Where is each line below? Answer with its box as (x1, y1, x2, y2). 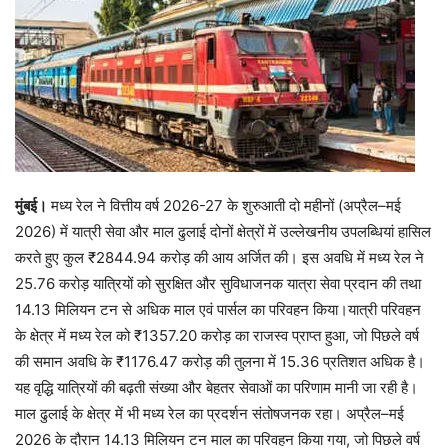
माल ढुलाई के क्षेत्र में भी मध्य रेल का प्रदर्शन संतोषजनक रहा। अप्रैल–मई (15, 404, 404, 423)
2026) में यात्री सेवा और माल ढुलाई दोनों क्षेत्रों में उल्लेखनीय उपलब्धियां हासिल (15, 222, 431, 241)
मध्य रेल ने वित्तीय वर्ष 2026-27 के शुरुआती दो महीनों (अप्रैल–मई (47, 196, 401, 215)
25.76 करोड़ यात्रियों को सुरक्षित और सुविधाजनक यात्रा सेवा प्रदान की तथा (15, 274, 421, 293)
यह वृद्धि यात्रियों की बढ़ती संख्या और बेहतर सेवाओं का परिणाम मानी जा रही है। (15, 378, 418, 397)
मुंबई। (15, 196, 47, 215)
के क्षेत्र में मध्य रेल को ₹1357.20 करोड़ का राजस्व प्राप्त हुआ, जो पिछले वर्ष (15, 326, 419, 345)
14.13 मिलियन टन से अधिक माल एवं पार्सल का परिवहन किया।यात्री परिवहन (15, 300, 421, 319)
